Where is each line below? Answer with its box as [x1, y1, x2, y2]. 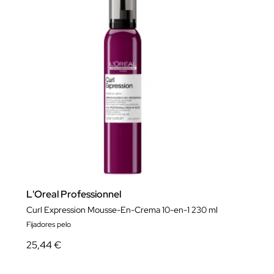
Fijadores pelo [26, 220, 71, 229]
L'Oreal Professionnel [26, 188, 121, 201]
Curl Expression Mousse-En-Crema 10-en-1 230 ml [26, 204, 218, 215]
